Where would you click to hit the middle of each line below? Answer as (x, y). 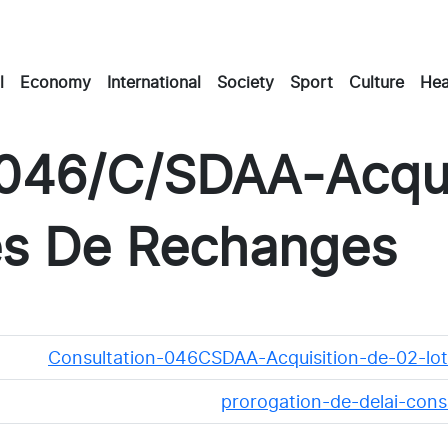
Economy (55, 81)
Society (245, 81)
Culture (376, 81)
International (154, 81)
